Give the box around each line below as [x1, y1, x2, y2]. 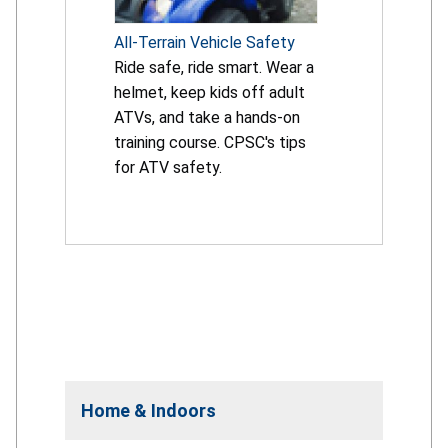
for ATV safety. [114, 157, 222, 177]
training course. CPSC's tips [114, 132, 306, 152]
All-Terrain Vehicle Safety [114, 32, 295, 52]
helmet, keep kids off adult [114, 82, 305, 102]
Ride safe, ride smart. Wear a [114, 57, 314, 77]
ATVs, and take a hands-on [114, 107, 300, 127]
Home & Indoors [81, 399, 216, 421]
